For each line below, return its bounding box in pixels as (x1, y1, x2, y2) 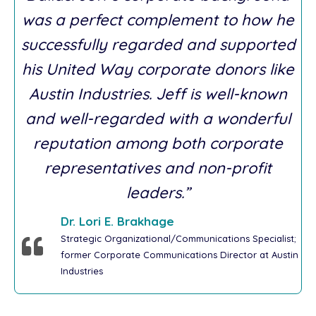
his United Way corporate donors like (22, 59, 294, 80)
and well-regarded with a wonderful (25, 109, 291, 129)
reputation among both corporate (33, 133, 283, 154)
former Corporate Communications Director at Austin (61, 249, 298, 261)
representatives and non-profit (44, 158, 272, 178)
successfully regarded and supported (20, 35, 296, 55)
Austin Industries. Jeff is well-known (29, 84, 287, 104)
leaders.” (126, 183, 190, 203)
